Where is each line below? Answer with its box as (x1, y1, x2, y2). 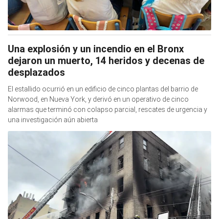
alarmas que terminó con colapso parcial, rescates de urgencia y (8, 105, 207, 113)
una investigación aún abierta (8, 115, 98, 124)
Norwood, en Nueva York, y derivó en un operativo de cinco (8, 95, 189, 103)
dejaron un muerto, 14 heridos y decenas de (8, 54, 204, 66)
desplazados (8, 66, 65, 78)
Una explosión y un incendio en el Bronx (8, 43, 184, 55)
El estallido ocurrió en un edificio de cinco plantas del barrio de (8, 85, 198, 93)
